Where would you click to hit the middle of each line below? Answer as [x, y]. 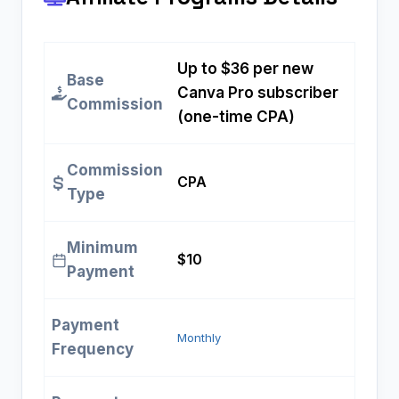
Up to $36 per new [245, 69]
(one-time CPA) [236, 117]
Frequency [93, 350]
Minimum [102, 248]
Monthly [199, 338]
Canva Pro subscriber [258, 93]
